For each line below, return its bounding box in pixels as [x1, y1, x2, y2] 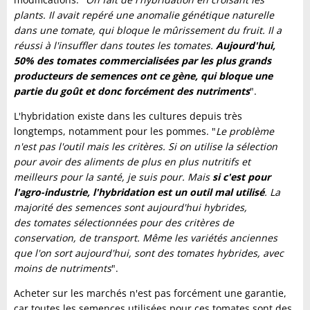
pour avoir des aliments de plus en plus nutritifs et [14, 155, 250, 169]
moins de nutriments [14, 262, 111, 275]
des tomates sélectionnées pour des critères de [14, 216, 234, 230]
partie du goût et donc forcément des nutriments [14, 84, 250, 98]
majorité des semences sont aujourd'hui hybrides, [14, 201, 247, 215]
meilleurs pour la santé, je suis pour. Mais [14, 170, 212, 184]
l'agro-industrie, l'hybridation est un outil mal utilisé [14, 185, 264, 199]
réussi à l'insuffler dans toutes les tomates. [14, 39, 216, 53]
